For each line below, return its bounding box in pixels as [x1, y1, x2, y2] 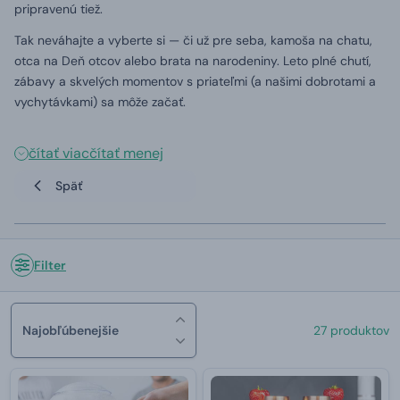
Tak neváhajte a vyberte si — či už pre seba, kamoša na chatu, [14, 32, 372, 48]
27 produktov [313, 322, 389, 338]
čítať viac [29, 144, 89, 162]
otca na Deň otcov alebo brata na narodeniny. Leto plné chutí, [14, 53, 371, 69]
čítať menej [89, 144, 163, 162]
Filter [34, 257, 66, 273]
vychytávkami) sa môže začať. [14, 94, 186, 110]
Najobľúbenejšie [22, 322, 119, 338]
